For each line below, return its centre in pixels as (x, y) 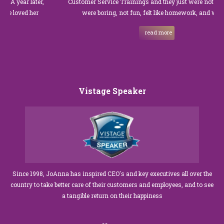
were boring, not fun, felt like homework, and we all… (142, 12)
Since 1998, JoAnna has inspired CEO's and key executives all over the (112, 173)
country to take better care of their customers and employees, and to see (112, 184)
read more (144, 32)
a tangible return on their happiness (112, 195)
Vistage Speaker (112, 90)
